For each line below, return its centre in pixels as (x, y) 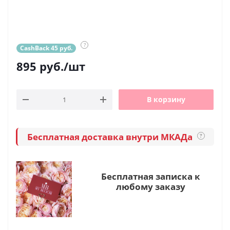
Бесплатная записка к (150, 176)
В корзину (166, 99)
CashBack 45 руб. (46, 48)
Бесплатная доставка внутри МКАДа (111, 137)
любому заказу (150, 187)
